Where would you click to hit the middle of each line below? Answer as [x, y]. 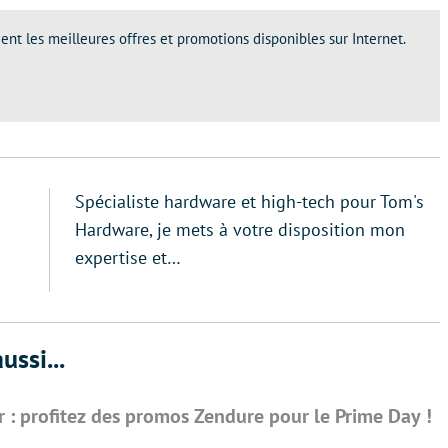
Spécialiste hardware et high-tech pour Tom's [249, 201]
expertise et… [128, 257]
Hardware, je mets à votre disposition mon [240, 229]
